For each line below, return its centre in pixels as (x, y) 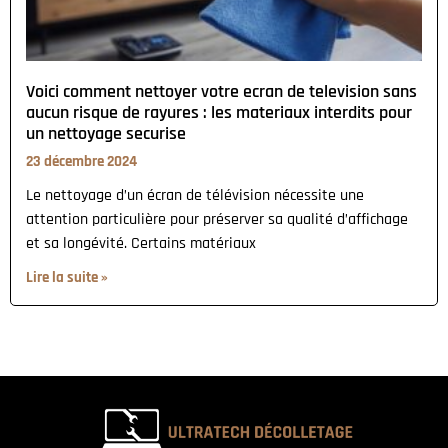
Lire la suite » (67, 277)
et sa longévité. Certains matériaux (141, 243)
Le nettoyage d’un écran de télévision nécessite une (195, 195)
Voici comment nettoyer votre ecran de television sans (221, 91)
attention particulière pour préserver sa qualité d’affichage (217, 219)
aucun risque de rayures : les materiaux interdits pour (219, 112)
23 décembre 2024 (81, 161)
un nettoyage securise (106, 133)
